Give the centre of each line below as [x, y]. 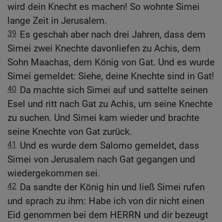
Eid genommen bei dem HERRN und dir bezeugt [108, 215]
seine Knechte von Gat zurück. [70, 131]
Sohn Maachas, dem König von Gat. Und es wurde [111, 62]
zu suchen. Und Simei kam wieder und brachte [103, 117]
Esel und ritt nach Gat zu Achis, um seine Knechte [110, 104]
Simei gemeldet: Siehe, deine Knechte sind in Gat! [111, 76]
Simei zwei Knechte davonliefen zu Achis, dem [104, 48]
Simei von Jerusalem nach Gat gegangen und [101, 159]
